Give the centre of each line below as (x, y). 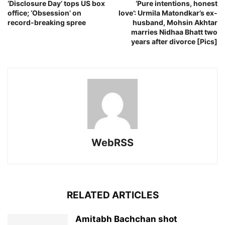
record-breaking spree (47, 22)
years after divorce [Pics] (174, 41)
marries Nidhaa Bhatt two (174, 32)
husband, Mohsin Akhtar (175, 22)
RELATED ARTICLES (113, 195)
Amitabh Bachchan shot (126, 219)
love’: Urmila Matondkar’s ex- (168, 13)
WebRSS (113, 142)
